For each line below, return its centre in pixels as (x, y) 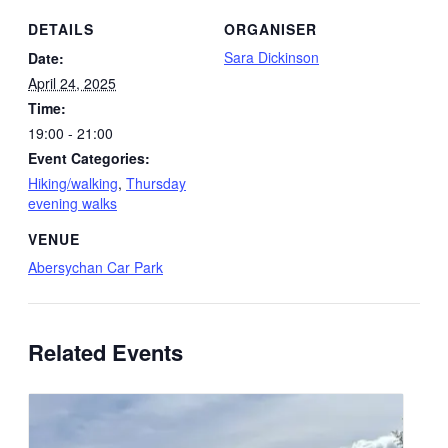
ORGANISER (270, 29)
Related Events (105, 352)
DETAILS (61, 29)
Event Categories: (89, 158)
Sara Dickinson (271, 57)
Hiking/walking (73, 183)
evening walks (72, 203)
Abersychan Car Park (95, 266)
